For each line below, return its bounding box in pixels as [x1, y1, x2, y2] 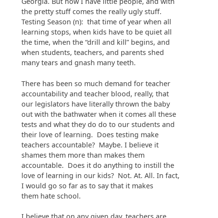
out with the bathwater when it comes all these [21, 109, 176, 119]
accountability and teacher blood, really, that [21, 89, 169, 98]
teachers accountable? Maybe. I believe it [21, 140, 159, 149]
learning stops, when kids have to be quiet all [21, 27, 172, 37]
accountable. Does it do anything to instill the [21, 160, 174, 170]
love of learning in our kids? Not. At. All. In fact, [21, 170, 180, 180]
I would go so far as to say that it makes [21, 181, 153, 190]
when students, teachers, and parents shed [21, 48, 164, 57]
